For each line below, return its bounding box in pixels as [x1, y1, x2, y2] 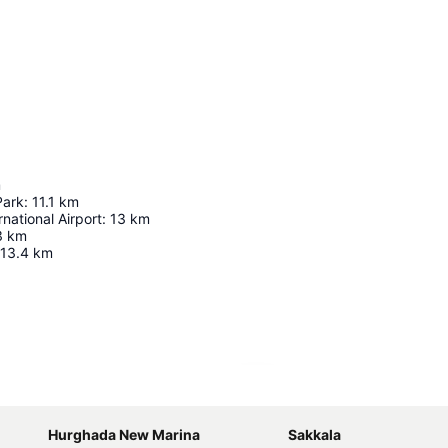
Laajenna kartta [268, 382, 370, 400]
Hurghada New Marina [48, 426, 200, 444]
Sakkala [288, 426, 341, 444]
